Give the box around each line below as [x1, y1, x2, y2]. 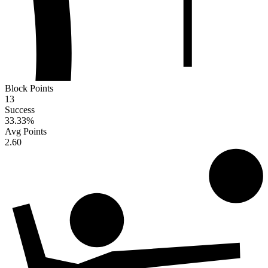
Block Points [5, 83, 53, 94]
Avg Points [5, 126, 47, 137]
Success [5, 105, 35, 115]
